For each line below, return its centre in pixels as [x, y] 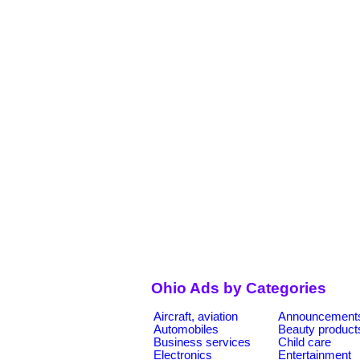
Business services [202, 342]
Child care [305, 342]
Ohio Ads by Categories [239, 288]
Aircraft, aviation [196, 316]
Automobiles [186, 329]
